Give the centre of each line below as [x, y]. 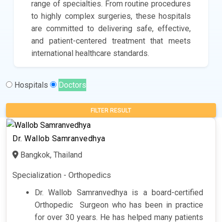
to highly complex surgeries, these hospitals [111, 16]
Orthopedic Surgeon [72, 205]
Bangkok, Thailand [50, 155]
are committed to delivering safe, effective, [111, 29]
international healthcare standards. [90, 54]
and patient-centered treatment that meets [111, 41]
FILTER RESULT [111, 111]
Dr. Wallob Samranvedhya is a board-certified [119, 192]
